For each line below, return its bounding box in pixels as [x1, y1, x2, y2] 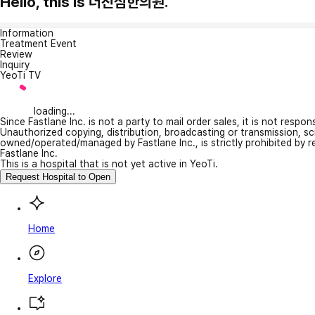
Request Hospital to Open [6, 171, 110, 182]
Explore [28, 272, 62, 284]
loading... [34, 105, 75, 117]
